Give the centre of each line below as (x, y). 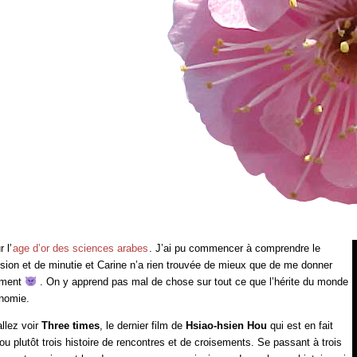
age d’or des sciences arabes (81, 249)
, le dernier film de (143, 325)
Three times (71, 325)
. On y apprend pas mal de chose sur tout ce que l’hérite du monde (192, 282)
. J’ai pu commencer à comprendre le (235, 249)
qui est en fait (300, 325)
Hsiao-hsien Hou (227, 325)
